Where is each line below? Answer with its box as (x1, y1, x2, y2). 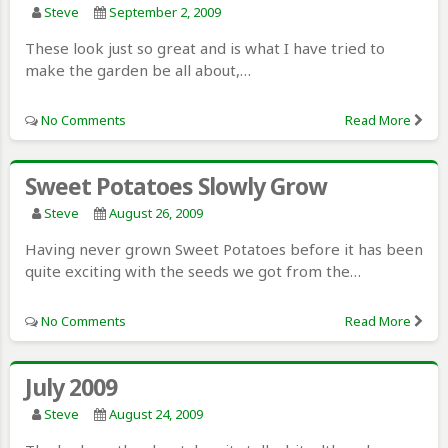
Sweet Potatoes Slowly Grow (25, 169, 327, 202)
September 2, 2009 (109, 2, 221, 21)
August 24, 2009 (109, 404, 203, 423)
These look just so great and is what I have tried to (25, 37, 385, 58)
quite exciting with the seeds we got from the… (25, 260, 361, 281)
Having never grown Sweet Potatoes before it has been (25, 238, 423, 259)
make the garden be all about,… (25, 59, 251, 80)
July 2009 (25, 370, 117, 403)
